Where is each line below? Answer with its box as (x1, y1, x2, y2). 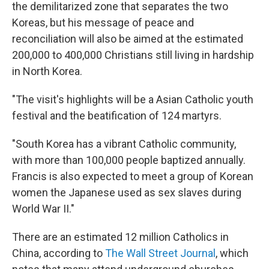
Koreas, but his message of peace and (12, 16, 194, 29)
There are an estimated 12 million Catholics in (12, 231, 229, 243)
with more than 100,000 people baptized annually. (12, 154, 246, 166)
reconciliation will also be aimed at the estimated (12, 32, 243, 45)
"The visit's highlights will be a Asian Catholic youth (12, 93, 253, 106)
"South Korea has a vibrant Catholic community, (12, 138, 236, 150)
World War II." (12, 202, 74, 215)
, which (216, 247, 249, 259)
